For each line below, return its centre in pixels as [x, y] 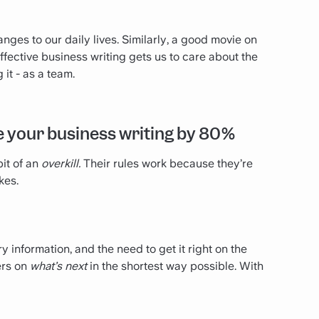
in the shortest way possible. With [177, 266]
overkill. [62, 163]
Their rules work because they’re [168, 163]
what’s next [60, 266]
